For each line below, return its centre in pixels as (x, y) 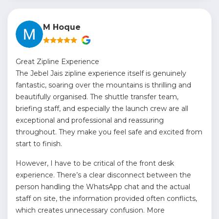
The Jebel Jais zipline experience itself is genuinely (101, 73)
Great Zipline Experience (57, 62)
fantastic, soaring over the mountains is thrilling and (103, 85)
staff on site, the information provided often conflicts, (106, 198)
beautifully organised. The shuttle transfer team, (97, 97)
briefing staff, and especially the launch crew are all (102, 109)
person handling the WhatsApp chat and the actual (103, 187)
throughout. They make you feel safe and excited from (109, 132)
